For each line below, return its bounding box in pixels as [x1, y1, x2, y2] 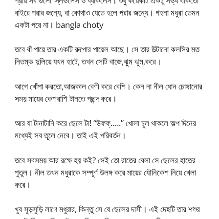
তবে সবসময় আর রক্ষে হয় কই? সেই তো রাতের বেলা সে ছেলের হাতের [15, 154, 196, 166]
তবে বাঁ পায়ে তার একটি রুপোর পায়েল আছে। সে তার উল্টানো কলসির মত [15, 44, 199, 55]
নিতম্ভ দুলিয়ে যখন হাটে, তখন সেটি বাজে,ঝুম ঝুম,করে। [15, 56, 161, 67]
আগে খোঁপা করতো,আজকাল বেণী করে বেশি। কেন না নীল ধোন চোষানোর [15, 80, 202, 92]
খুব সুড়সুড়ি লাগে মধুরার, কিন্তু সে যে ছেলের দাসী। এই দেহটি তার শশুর [15, 203, 200, 215]
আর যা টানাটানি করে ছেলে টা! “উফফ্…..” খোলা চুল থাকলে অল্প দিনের [15, 117, 196, 129]
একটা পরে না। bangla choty [15, 19, 104, 30]
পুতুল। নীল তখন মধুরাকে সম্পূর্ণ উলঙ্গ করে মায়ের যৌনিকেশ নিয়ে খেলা [15, 166, 196, 178]
